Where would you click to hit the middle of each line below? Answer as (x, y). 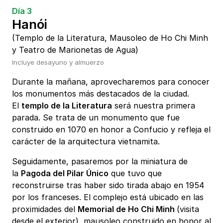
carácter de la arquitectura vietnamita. (86, 142)
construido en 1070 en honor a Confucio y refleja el (111, 130)
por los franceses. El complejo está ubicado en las (108, 197)
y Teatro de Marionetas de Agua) (75, 50)
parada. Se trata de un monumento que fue (96, 118)
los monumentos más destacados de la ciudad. (101, 94)
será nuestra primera (154, 106)
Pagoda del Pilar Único (65, 173)
